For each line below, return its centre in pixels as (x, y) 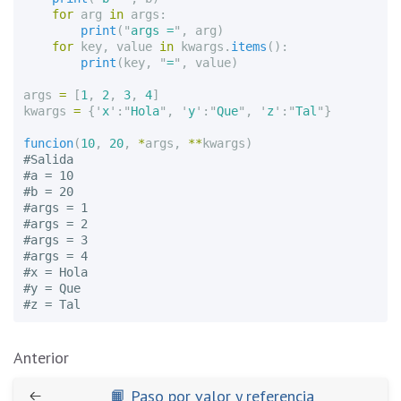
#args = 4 (56, 256)
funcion (49, 143)
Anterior (41, 358)
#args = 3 (56, 239)
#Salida (49, 159)
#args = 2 (56, 223)
